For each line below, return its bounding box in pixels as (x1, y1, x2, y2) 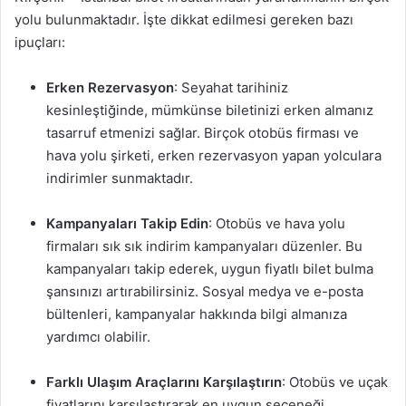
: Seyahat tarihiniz (174, 79, 288, 96)
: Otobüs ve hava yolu (208, 215, 345, 232)
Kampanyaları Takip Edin (46, 215, 208, 232)
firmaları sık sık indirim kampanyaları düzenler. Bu (46, 237, 362, 255)
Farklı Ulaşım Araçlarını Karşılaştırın (46, 373, 282, 391)
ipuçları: (14, 34, 65, 51)
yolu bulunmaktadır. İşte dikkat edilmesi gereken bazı (14, 11, 353, 28)
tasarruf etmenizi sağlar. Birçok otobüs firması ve (46, 124, 359, 141)
